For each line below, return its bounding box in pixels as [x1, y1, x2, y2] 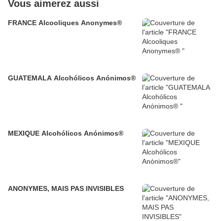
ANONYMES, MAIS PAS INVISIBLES [8, 184, 124, 193]
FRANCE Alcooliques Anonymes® [8, 19, 122, 27]
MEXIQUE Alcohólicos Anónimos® [8, 129, 123, 138]
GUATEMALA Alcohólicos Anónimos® [8, 74, 136, 82]
